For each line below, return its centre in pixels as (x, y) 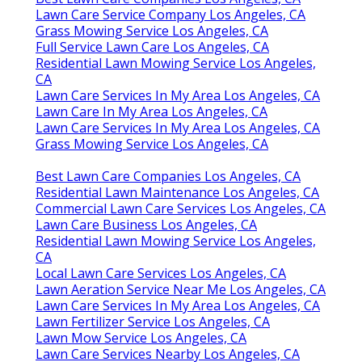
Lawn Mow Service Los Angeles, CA (141, 337)
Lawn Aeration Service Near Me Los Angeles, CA (181, 289)
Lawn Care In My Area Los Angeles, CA (152, 111)
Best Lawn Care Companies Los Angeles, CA (168, 176)
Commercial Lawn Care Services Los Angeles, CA (181, 208)
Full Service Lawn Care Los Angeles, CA (152, 46)
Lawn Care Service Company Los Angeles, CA (170, 14)
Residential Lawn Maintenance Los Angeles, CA (177, 192)
